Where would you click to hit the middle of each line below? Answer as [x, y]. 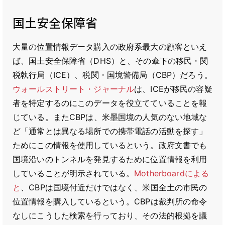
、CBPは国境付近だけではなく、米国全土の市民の [114, 187]
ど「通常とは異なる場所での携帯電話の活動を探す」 [110, 131]
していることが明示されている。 [74, 173]
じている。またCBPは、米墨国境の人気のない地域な [110, 117]
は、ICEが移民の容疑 [173, 89]
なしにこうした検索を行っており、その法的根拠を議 [110, 215]
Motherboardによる [172, 173]
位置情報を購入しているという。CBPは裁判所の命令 [110, 201]
